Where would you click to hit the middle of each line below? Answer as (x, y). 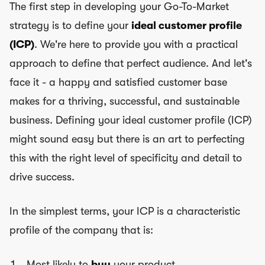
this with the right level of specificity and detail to (126, 158)
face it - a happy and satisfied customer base (118, 82)
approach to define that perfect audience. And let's (131, 63)
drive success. (42, 177)
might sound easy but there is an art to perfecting (127, 139)
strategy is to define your (70, 25)
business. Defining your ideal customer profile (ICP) (131, 120)
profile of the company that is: (81, 230)
